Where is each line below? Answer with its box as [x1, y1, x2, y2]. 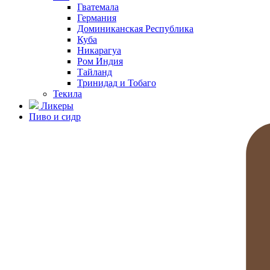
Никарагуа [77, 45, 121, 55]
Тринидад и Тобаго [77, 78, 156, 88]
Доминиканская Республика [77, 24, 193, 34]
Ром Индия [77, 56, 123, 66]
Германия [77, 13, 116, 23]
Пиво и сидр [29, 111, 81, 122]
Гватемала [77, 2, 119, 12]
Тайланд [77, 67, 112, 77]
